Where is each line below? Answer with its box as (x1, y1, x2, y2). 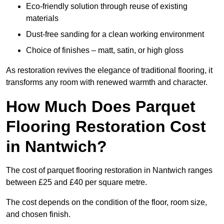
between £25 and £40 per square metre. (6, 178, 147, 187)
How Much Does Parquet (6, 97, 195, 116)
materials (26, 14, 58, 23)
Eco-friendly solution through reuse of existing (26, 2, 187, 11)
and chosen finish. (6, 210, 70, 219)
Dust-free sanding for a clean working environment (26, 30, 204, 39)
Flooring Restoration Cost (6, 117, 206, 136)
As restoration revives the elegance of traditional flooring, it (6, 66, 212, 75)
